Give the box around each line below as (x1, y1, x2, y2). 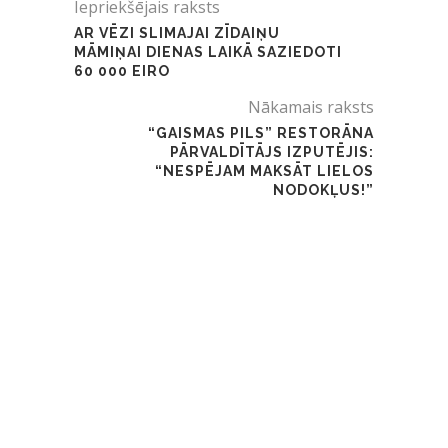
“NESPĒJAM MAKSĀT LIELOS (155, 162, 374, 179)
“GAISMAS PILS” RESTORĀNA (148, 124, 374, 141)
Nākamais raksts (248, 95, 374, 118)
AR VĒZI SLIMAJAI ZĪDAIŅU (74, 24, 280, 41)
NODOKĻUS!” (273, 181, 374, 198)
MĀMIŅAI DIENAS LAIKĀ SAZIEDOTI (74, 43, 342, 60)
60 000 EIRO (74, 62, 170, 79)
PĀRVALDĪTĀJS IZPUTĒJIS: (170, 143, 374, 160)
